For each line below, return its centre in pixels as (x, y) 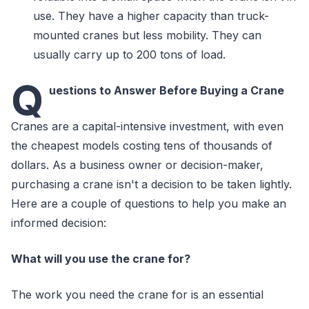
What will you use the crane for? (101, 259)
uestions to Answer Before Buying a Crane (167, 90)
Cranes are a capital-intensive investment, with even (147, 126)
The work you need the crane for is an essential (137, 295)
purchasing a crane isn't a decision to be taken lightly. (151, 184)
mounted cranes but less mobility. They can (147, 35)
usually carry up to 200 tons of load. (131, 54)
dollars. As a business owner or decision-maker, (137, 165)
